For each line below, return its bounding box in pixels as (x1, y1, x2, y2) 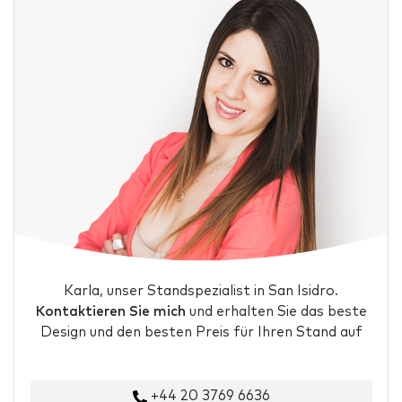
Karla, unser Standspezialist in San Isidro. (64, 284, 338, 298)
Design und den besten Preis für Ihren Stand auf (39, 325, 363, 339)
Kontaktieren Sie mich (35, 304, 186, 319)
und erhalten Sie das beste (185, 304, 367, 319)
